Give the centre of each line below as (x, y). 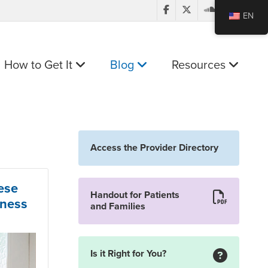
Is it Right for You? (128, 254)
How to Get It (40, 65)
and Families (118, 207)
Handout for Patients (135, 195)
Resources (200, 65)
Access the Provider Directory (154, 148)
